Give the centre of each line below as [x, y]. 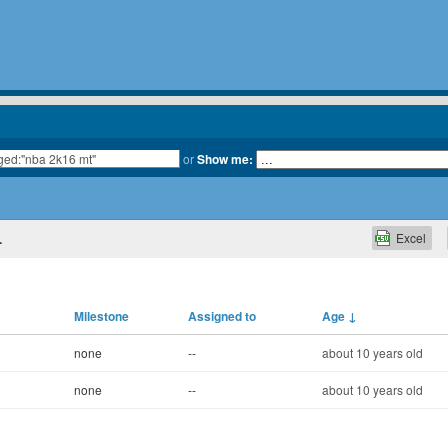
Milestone [101, 316]
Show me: [224, 159]
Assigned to [222, 316]
